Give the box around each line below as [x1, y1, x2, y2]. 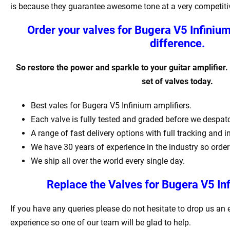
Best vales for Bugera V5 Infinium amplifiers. [31, 101, 191, 111]
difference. [150, 37, 205, 50]
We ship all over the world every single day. [31, 156, 185, 166]
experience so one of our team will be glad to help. [10, 218, 191, 228]
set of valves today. [142, 76, 213, 87]
